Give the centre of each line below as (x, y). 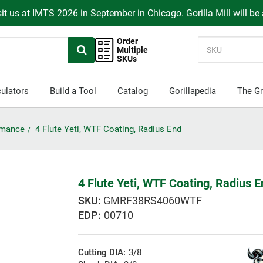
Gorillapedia (192, 91)
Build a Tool (73, 91)
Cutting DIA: (102, 253)
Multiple (133, 50)
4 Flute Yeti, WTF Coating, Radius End (108, 129)
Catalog (132, 91)
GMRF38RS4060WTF (153, 201)
